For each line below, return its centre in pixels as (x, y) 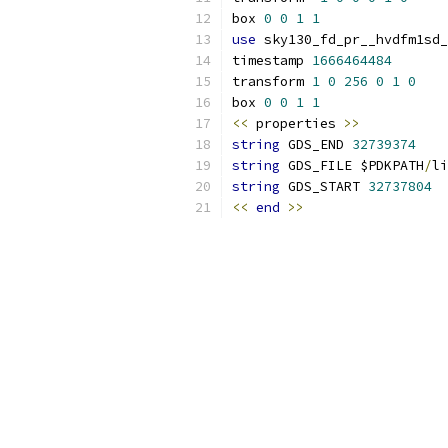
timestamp (272, 60)
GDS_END (316, 144)
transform (272, 81)
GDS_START (324, 186)
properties (296, 123)
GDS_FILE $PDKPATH (352, 165)
